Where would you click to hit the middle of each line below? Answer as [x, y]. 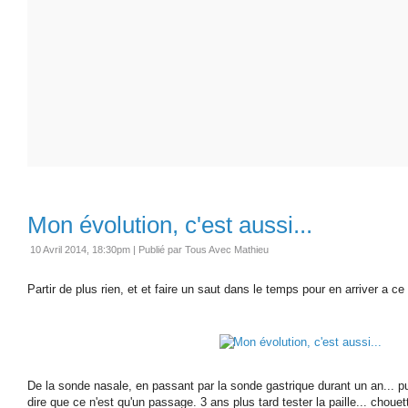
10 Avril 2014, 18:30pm [80, 249]
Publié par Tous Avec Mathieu [204, 249]
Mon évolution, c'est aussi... [170, 224]
